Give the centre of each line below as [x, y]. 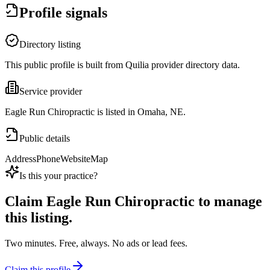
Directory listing [50, 45]
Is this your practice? [58, 176]
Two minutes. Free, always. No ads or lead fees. [96, 243]
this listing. [39, 218]
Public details [45, 139]
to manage [228, 202]
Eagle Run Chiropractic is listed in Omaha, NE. [95, 112]
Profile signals [63, 13]
